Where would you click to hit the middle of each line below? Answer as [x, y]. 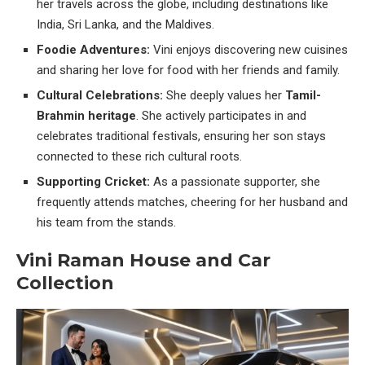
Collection [65, 284]
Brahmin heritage [86, 116]
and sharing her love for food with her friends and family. [188, 70]
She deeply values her [224, 96]
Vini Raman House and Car [143, 261]
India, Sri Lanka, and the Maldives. [125, 25]
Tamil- [303, 96]
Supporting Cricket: [93, 182]
